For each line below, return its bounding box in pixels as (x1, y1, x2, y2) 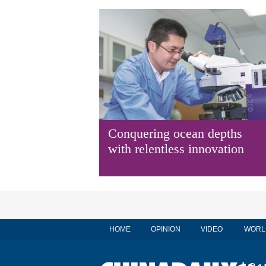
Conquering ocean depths (108, 126, 242, 141)
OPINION (151, 225, 180, 233)
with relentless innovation (108, 141, 244, 156)
